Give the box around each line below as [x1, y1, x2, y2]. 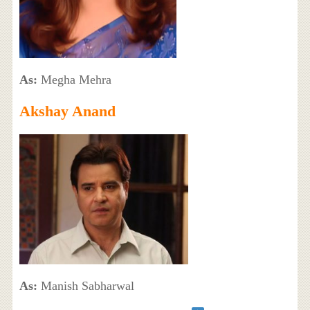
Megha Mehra [37, 72, 111, 86]
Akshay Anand [19, 102, 116, 120]
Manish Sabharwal [37, 278, 134, 293]
